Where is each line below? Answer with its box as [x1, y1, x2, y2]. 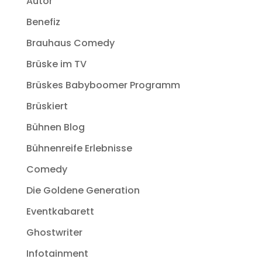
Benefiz [26, 15, 60, 29]
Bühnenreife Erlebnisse [26, 142, 132, 156]
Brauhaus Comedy [26, 36, 115, 50]
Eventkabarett [26, 205, 94, 219]
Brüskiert [26, 99, 68, 113]
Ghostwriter [26, 226, 82, 240]
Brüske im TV [26, 57, 87, 71]
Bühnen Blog [26, 120, 85, 135]
